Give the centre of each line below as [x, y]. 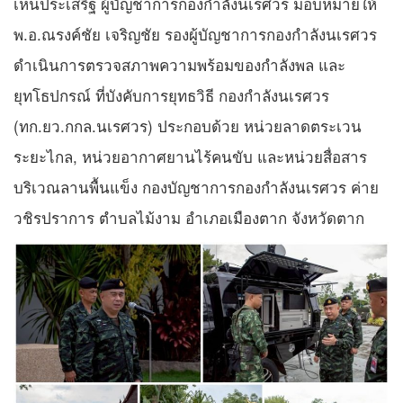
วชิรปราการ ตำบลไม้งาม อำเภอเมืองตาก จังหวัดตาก [189, 218]
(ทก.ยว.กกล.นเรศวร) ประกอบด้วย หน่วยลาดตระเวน [188, 126]
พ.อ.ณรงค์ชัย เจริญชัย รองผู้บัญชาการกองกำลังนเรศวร [195, 34]
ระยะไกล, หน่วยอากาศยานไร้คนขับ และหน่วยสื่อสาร [190, 157]
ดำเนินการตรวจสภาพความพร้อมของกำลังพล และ [179, 65]
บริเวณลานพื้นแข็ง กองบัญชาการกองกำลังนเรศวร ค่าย [196, 187]
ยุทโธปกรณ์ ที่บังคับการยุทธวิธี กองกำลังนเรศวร [171, 95]
